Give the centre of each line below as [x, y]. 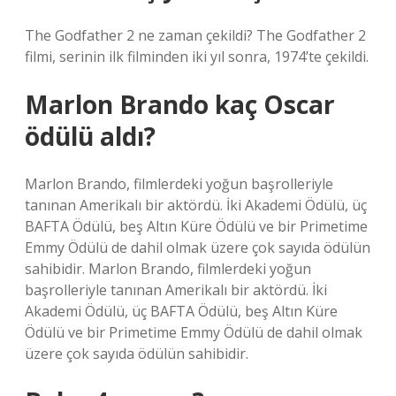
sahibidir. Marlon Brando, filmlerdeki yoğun [168, 269]
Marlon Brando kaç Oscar [180, 104]
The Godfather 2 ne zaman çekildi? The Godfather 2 [195, 35]
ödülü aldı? [90, 136]
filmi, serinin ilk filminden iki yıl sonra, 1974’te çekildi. [197, 57]
